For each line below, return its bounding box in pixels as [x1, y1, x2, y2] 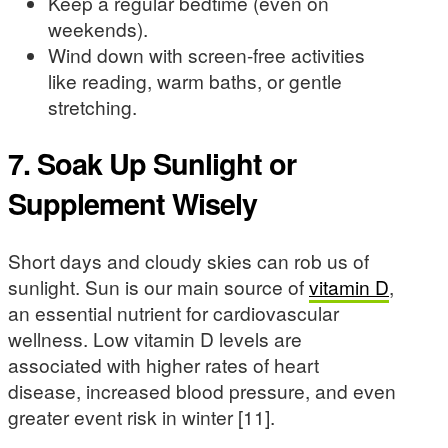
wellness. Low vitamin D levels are [8, 324, 302, 352]
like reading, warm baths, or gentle [48, 66, 342, 94]
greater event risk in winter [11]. [8, 402, 275, 430]
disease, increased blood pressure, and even [8, 376, 396, 404]
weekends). [48, 14, 148, 42]
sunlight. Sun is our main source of [8, 272, 309, 300]
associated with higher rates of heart [8, 350, 319, 378]
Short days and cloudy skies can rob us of [8, 246, 369, 274]
